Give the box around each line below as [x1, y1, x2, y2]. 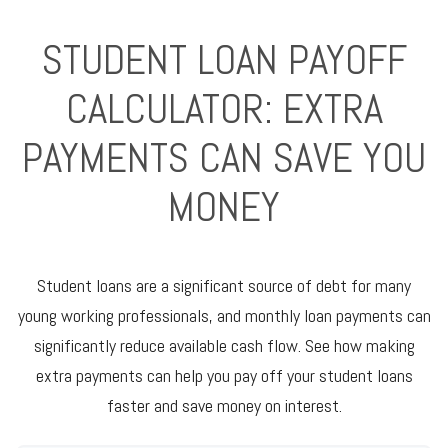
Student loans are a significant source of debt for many [37, 274, 411, 297]
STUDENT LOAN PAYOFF [41, 33, 407, 86]
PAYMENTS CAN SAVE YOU [22, 131, 426, 184]
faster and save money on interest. [106, 394, 342, 417]
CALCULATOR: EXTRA [65, 82, 383, 135]
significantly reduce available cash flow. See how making [33, 334, 415, 357]
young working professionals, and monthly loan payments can [17, 304, 431, 327]
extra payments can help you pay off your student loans [35, 364, 413, 387]
